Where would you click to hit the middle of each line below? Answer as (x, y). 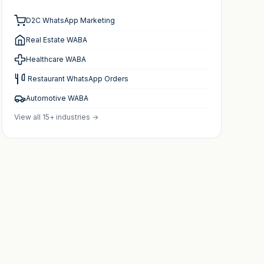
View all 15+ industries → (56, 117)
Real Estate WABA (56, 40)
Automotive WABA (57, 98)
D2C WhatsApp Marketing (70, 20)
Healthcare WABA (56, 59)
